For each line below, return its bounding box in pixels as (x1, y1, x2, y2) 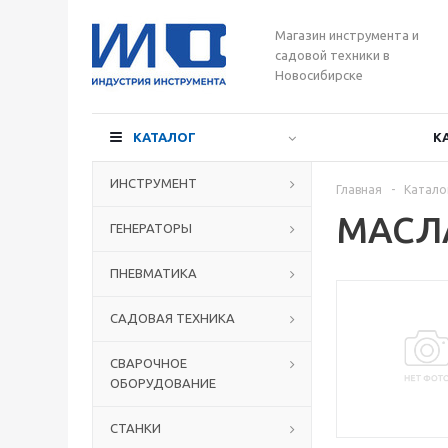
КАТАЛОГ (133, 130, 196, 144)
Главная (336, 183, 382, 196)
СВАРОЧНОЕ (110, 356, 187, 370)
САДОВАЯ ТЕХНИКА (110, 311, 235, 325)
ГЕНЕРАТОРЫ (110, 221, 192, 235)
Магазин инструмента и (275, 28, 419, 42)
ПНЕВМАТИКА (110, 266, 197, 280)
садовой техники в (275, 48, 390, 62)
